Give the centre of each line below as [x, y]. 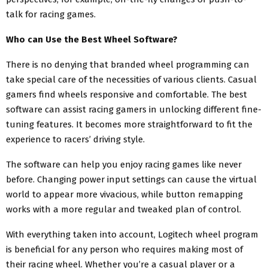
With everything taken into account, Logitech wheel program [132, 235]
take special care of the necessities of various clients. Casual [131, 80]
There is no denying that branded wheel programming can [128, 65]
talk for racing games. [52, 15]
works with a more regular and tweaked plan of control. [124, 210]
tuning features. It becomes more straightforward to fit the [129, 125]
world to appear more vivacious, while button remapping [124, 195]
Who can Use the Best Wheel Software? [92, 40]
